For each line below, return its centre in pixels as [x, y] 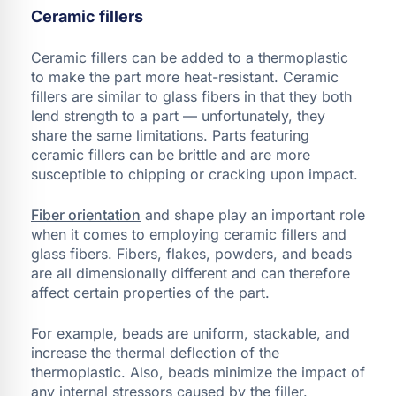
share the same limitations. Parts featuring [170, 135]
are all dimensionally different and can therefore [190, 273]
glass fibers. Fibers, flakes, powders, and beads [191, 253]
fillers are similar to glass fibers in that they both [191, 96]
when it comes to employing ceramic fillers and [189, 234]
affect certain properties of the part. [150, 292]
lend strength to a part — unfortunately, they [178, 115]
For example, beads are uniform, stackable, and [190, 333]
